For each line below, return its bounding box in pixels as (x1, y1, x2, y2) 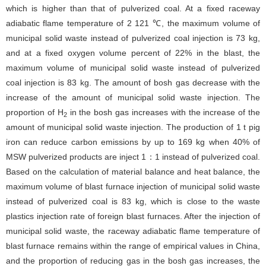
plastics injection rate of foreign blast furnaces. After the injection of (6, 211, 260, 221)
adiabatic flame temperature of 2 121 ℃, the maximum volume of (6, 18, 260, 28)
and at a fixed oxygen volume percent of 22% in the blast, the (6, 48, 260, 58)
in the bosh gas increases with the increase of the (66, 107, 261, 117)
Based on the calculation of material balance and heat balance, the (6, 167, 260, 176)
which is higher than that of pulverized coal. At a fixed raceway (6, 4, 260, 13)
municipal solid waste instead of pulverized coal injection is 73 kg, (6, 33, 260, 43)
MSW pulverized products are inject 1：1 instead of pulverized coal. (6, 152, 260, 161)
